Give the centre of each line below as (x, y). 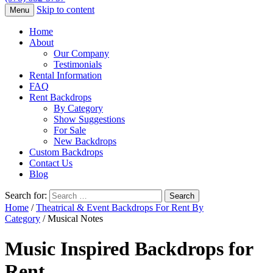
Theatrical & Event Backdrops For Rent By (120, 208)
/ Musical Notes (72, 219)
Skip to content (66, 10)
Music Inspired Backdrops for (129, 248)
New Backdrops (85, 141)
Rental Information (66, 76)
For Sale (70, 130)
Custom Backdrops (66, 152)
